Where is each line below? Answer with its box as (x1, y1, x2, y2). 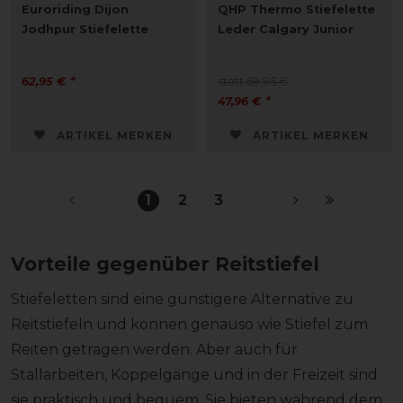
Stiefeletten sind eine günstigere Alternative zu (11, 290, 354, 308)
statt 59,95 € (218, 74, 289, 88)
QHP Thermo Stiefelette (218, 2, 375, 16)
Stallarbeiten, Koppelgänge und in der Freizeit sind (11, 365, 378, 383)
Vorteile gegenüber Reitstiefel (11, 252, 319, 275)
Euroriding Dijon (22, 2, 129, 16)
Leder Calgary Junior (218, 22, 354, 36)
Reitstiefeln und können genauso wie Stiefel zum (11, 315, 368, 333)
